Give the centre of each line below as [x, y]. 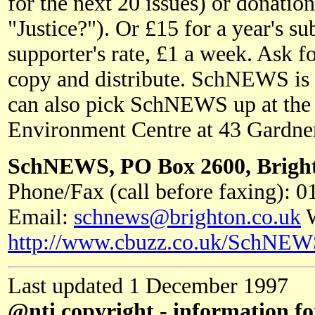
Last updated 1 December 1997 [148, 285]
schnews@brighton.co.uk [187, 217]
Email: [41, 217]
